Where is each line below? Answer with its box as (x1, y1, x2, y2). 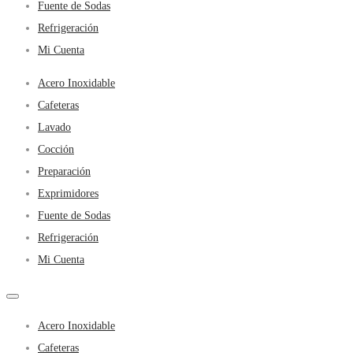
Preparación (38, 165, 91, 177)
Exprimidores (38, 188, 98, 199)
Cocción (38, 143, 74, 155)
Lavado (38, 121, 71, 133)
